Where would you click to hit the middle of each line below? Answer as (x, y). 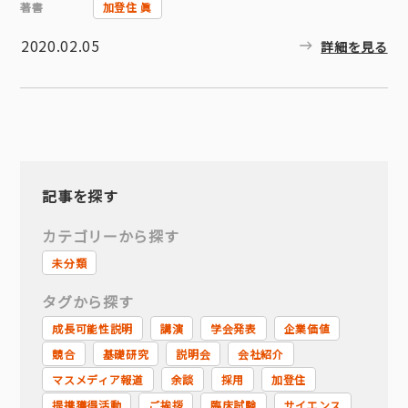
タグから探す (88, 301)
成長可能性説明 (92, 328)
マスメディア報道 (98, 379)
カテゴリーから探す (111, 236)
